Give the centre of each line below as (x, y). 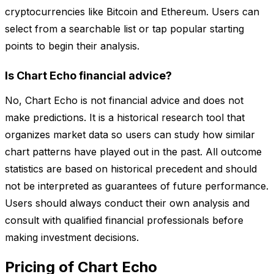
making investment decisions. (72, 238)
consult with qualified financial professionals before (124, 220)
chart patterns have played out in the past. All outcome (133, 152)
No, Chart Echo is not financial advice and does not (124, 101)
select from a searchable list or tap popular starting (124, 29)
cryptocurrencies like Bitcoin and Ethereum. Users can (132, 12)
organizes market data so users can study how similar (130, 135)
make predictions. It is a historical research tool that (125, 118)
